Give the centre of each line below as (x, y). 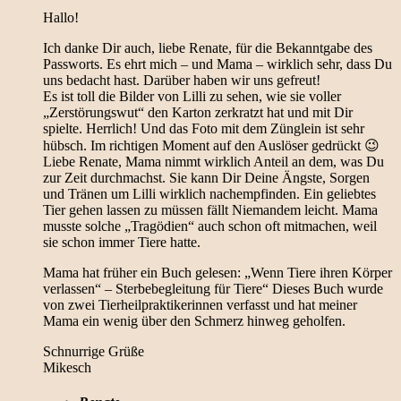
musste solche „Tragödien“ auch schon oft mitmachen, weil (210, 226)
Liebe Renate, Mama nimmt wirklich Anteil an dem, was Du (213, 162)
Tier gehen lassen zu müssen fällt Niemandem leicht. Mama (210, 210)
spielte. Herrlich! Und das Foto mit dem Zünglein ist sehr (204, 129)
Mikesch (67, 368)
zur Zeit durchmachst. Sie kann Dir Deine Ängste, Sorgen (206, 178)
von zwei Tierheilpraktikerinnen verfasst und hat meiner (200, 305)
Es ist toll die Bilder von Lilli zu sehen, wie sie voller (192, 97)
